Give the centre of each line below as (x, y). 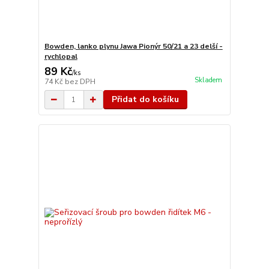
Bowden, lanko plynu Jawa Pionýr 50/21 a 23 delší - (133, 46)
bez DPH (80, 82)
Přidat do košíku (145, 99)
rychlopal (61, 56)
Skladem (208, 80)
